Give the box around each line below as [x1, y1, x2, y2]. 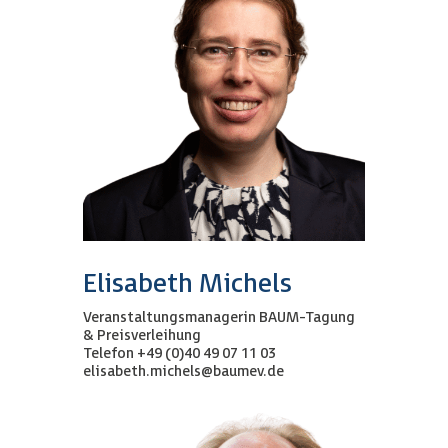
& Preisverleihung [82, 326, 201, 344]
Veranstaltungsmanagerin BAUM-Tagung [82, 308, 355, 326]
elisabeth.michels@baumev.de [82, 362, 284, 380]
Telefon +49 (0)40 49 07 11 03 [82, 344, 276, 362]
